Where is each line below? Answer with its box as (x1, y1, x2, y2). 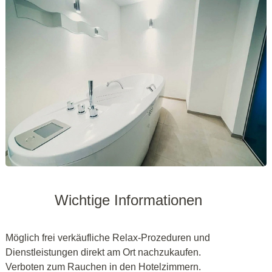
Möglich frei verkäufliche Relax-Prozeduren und (5, 232, 210, 243)
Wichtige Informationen (55, 191, 202, 208)
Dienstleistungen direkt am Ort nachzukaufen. (5, 246, 201, 257)
